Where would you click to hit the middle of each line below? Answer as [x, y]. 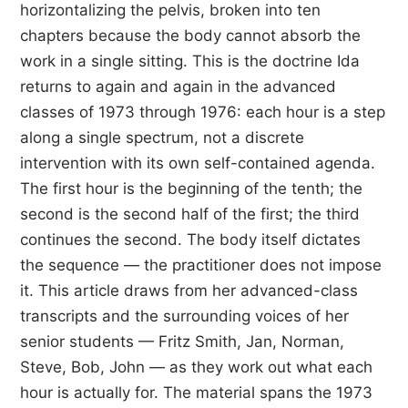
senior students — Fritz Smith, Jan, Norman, [182, 342]
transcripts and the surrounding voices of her [184, 316]
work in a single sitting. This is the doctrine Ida [190, 61]
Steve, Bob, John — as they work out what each [196, 367]
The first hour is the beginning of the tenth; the [191, 189]
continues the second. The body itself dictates [190, 240]
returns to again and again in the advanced [178, 87]
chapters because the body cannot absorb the [190, 36]
